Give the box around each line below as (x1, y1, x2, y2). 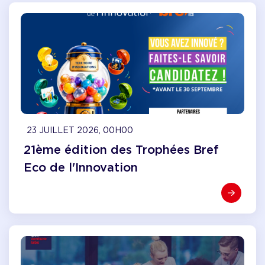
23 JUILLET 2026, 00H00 (27, 125, 133, 135)
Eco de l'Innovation (24, 160, 138, 174)
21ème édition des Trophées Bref (24, 143, 219, 157)
